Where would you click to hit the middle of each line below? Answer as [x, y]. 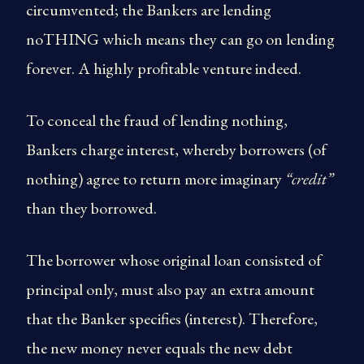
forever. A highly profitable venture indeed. [164, 68]
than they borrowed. [91, 208]
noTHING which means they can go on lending [180, 39]
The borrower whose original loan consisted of [174, 260]
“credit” [309, 179]
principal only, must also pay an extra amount [170, 289]
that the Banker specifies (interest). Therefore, [172, 318]
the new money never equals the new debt [159, 348]
